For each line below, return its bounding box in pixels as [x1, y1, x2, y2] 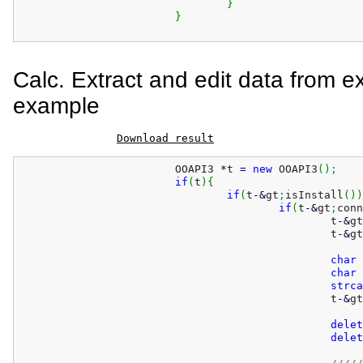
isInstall [284, 188, 344, 201]
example [13, 93, 100, 118]
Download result [117, 132, 214, 144]
